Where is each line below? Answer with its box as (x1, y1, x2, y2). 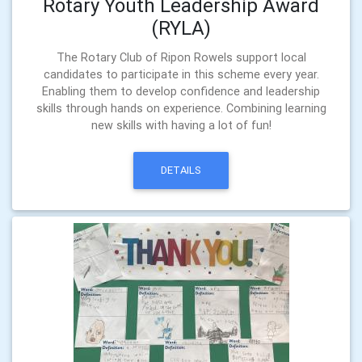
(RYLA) (151, 15, 211, 40)
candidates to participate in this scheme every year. (43, 66, 319, 82)
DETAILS (161, 163, 201, 178)
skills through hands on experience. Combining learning (36, 100, 326, 116)
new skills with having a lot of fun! (90, 117, 271, 133)
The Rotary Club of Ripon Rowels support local (56, 49, 306, 65)
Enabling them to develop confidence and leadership (42, 83, 320, 99)
